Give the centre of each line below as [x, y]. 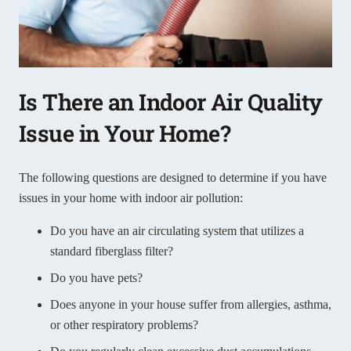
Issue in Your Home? [125, 134]
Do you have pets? [96, 278]
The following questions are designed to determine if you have [173, 178]
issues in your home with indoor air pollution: [131, 198]
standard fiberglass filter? [112, 251]
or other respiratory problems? [124, 325]
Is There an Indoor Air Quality [171, 102]
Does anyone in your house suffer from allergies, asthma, [191, 305]
